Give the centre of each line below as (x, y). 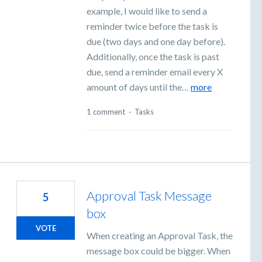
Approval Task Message (149, 196)
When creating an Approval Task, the (160, 236)
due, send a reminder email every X (155, 71)
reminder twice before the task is (152, 26)
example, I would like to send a (147, 11)
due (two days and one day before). (156, 41)
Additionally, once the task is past (153, 56)
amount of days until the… (139, 87)
